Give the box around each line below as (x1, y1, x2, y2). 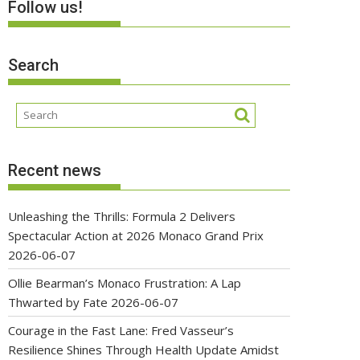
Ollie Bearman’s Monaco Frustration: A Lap (8, 275, 241, 291)
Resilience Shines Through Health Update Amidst (8, 342, 279, 358)
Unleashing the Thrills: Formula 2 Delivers (8, 208, 235, 224)
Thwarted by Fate (8, 294, 108, 310)
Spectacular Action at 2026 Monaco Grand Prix (8, 227, 264, 243)
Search (8, 55, 59, 75)
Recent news (8, 161, 101, 180)
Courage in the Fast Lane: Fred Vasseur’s (8, 322, 234, 338)
